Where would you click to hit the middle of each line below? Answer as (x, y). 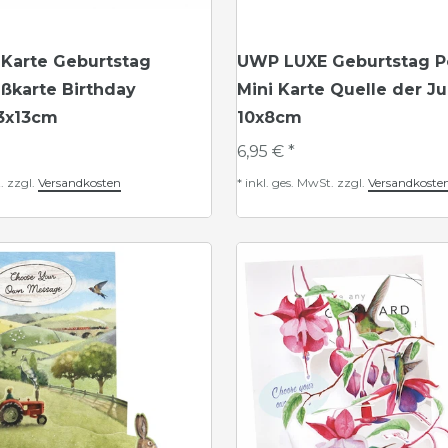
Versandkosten (79, 182)
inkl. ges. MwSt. (289, 182)
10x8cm (269, 117)
